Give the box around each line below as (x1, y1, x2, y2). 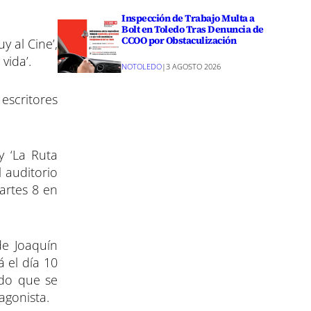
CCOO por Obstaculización (121, 33, 237, 47)
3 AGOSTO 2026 (166, 61, 221, 72)
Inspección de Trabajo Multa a (121, 10, 255, 25)
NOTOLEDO (121, 61, 162, 72)
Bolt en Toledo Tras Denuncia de (121, 22, 264, 36)
